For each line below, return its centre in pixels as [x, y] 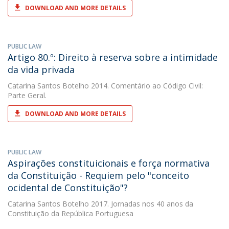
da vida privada [41, 70]
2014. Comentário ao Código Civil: [146, 86]
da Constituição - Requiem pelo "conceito [98, 175]
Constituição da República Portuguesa [71, 213]
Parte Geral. [27, 95]
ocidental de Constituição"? [68, 188]
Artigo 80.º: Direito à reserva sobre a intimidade [113, 57]
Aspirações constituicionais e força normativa [109, 163]
